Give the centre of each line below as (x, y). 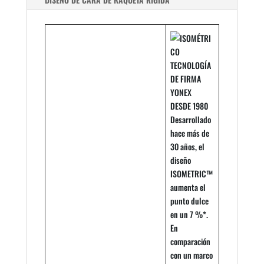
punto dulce (189, 201)
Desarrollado (191, 120)
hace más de (190, 133)
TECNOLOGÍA (191, 65)
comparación (190, 242)
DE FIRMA (186, 79)
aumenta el (188, 187)
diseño (181, 160)
